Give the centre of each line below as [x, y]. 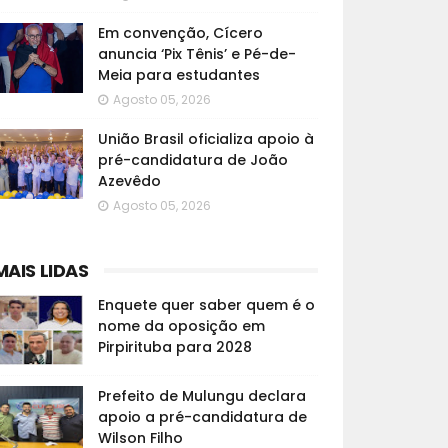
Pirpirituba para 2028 [174, 347]
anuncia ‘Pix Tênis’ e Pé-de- [196, 54]
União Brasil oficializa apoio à [205, 139]
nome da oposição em [181, 326]
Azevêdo [129, 181]
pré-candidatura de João [192, 160]
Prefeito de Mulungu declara [201, 396]
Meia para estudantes [178, 75]
